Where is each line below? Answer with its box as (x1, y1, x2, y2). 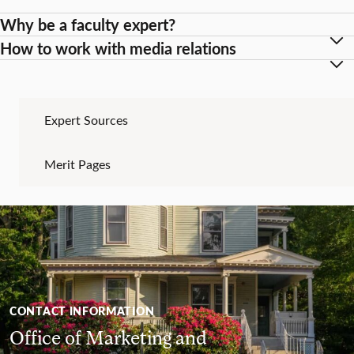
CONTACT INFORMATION (9, 302, 155, 318)
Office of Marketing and (9, 325, 207, 348)
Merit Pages (44, 155, 111, 172)
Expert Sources (44, 111, 128, 128)
